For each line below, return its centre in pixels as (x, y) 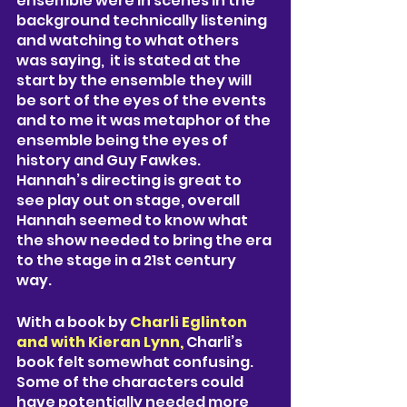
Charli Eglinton (190, 322)
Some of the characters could (131, 382)
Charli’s (216, 342)
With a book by (73, 322)
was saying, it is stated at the (130, 60)
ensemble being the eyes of (124, 140)
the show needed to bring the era (145, 240)
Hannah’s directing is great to (130, 180)
